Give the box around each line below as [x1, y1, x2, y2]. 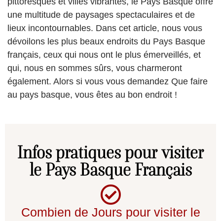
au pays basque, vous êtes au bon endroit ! [7, 90, 180, 100]
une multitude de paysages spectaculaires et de [7, 10, 195, 20]
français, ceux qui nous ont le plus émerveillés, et [7, 50, 201, 60]
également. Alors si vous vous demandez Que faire [7, 76, 208, 87]
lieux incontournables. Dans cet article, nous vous [7, 23, 202, 34]
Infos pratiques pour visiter [17, 142, 204, 163]
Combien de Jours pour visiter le [21, 205, 200, 220]
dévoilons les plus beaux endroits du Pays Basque [7, 37, 205, 47]
